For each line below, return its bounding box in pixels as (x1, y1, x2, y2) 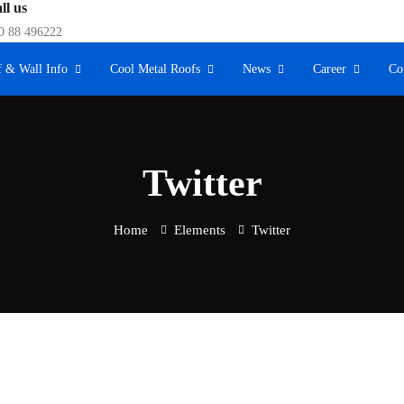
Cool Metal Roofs (110, 62, 200, 76)
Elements (174, 223, 225, 237)
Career (313, 62, 346, 76)
